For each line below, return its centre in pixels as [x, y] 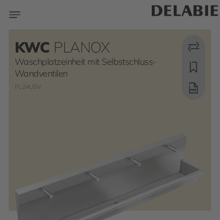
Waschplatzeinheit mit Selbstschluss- [86, 62]
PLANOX [82, 47]
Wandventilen [41, 73]
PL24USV [28, 87]
